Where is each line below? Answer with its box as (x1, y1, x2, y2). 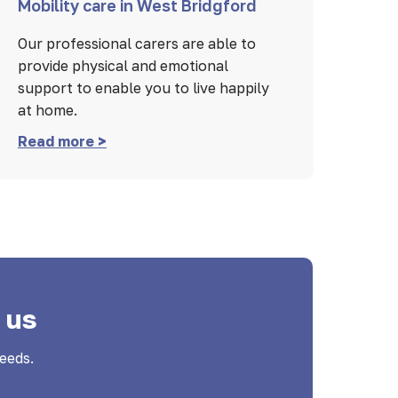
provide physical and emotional (17, 57, 228, 76)
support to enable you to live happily (17, 79, 269, 98)
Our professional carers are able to (17, 35, 256, 53)
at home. (17, 101, 77, 120)
